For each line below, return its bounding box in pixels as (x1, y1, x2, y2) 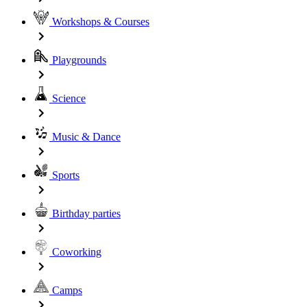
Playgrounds (49, 54, 106, 66)
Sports (49, 169, 79, 181)
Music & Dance (49, 131, 121, 143)
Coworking (49, 246, 101, 258)
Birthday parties (49, 208, 121, 219)
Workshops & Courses (49, 16, 149, 27)
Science (49, 93, 86, 104)
